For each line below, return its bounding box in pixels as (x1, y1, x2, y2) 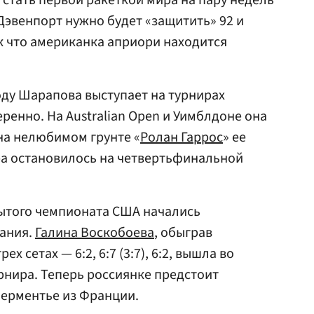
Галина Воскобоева (35, 223, 154, 243)
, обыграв (154, 223, 212, 243)
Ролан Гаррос (140, 128, 223, 147)
